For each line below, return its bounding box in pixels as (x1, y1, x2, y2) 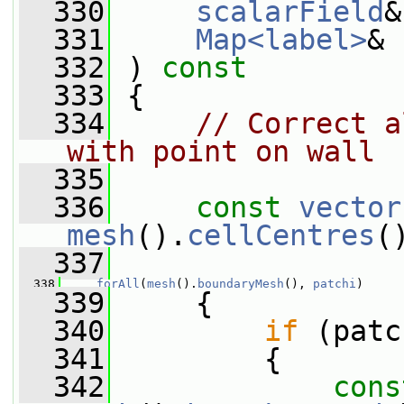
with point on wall (67, 135, 375, 168)
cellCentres (187, 219, 375, 252)
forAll (96, 277, 140, 290)
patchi (313, 277, 356, 290)
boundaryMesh (197, 277, 284, 290)
